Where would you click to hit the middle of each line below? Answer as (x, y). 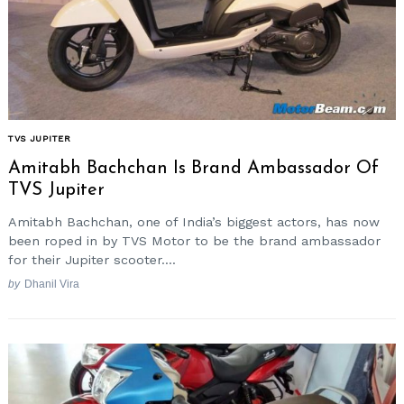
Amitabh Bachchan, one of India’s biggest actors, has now (194, 222)
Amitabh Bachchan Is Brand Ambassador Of (193, 168)
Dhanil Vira (51, 283)
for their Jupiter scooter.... (92, 260)
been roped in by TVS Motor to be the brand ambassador (194, 241)
